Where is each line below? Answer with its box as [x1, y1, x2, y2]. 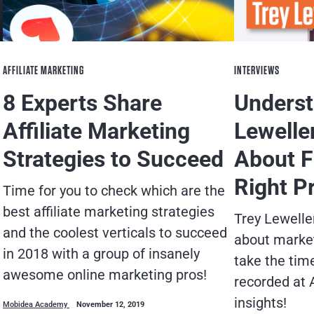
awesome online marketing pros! [3, 266, 207, 283]
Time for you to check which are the [3, 182, 225, 199]
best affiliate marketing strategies [3, 203, 214, 220]
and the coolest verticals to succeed [3, 224, 227, 241]
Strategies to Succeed [3, 145, 224, 172]
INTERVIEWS [234, 64, 280, 76]
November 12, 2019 [76, 299, 144, 309]
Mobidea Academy [3, 299, 69, 309]
